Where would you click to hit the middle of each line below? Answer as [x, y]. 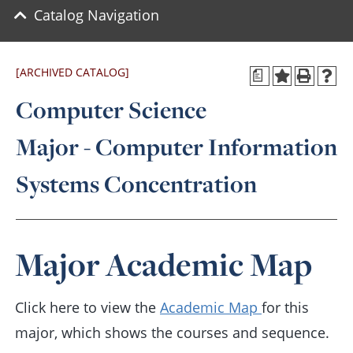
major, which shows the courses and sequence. [172, 333]
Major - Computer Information [176, 147]
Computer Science [111, 110]
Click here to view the [87, 307]
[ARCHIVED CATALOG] [72, 72]
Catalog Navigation [97, 15]
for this [285, 307]
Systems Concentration [136, 184]
